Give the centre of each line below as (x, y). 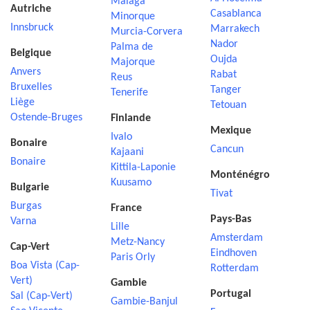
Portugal (231, 294)
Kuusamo (131, 183)
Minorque (133, 17)
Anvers (26, 72)
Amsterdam (237, 238)
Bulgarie (30, 188)
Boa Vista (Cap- (45, 266)
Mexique (231, 131)
